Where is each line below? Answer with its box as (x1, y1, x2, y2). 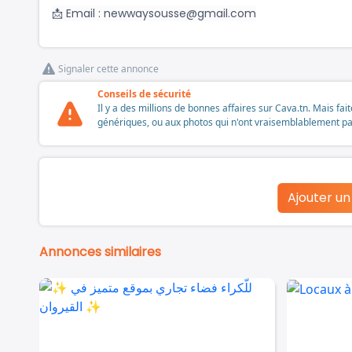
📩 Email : (52, 5, 104, 22)
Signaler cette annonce (58, 62, 159, 76)
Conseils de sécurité (97, 87, 191, 101)
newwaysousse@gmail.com (104, 5, 256, 22)
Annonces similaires (39, 243, 161, 262)
